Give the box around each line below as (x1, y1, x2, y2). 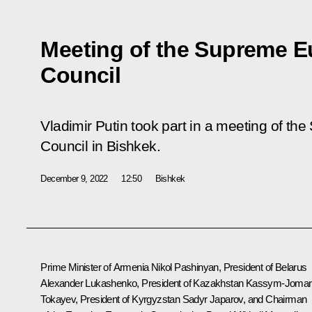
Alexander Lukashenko (40, 276, 137, 289)
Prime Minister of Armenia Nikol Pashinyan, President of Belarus (40, 260, 307, 273)
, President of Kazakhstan (136, 276, 246, 289)
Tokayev (40, 292, 76, 305)
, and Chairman (242, 292, 307, 305)
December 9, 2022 (40, 173, 108, 184)
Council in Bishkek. (40, 137, 160, 155)
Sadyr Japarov (182, 292, 243, 305)
